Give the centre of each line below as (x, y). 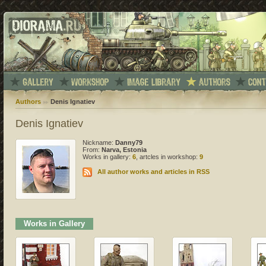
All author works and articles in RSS (153, 172)
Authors (28, 102)
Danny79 (129, 143)
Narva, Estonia (124, 150)
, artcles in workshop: (168, 157)
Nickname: (99, 143)
